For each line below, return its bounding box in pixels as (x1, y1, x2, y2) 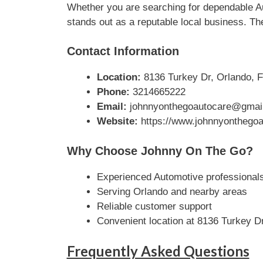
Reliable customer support (96, 200, 212, 212)
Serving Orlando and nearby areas (96, 186, 247, 197)
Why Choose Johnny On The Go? (66, 144, 253, 157)
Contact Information (66, 45, 179, 58)
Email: (96, 101, 127, 112)
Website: (96, 116, 138, 127)
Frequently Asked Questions (66, 242, 249, 259)
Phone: (96, 86, 130, 97)
